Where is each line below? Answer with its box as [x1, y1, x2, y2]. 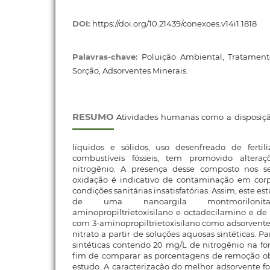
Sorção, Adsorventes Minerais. [72, 65, 188, 75]
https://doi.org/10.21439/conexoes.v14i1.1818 [92, 18, 257, 28]
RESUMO [72, 111, 114, 123]
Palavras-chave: [72, 51, 142, 61]
